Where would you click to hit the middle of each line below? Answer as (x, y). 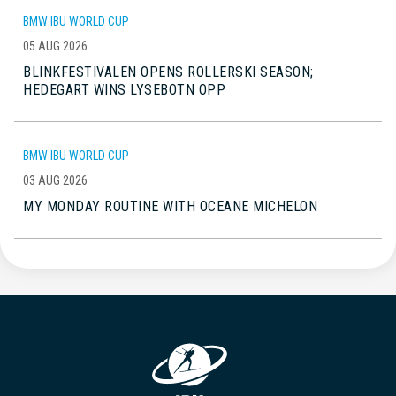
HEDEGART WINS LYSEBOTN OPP (124, 89)
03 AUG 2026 (55, 180)
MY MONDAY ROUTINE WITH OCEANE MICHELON (170, 206)
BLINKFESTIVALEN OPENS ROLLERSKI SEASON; (168, 72)
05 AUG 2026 (55, 46)
